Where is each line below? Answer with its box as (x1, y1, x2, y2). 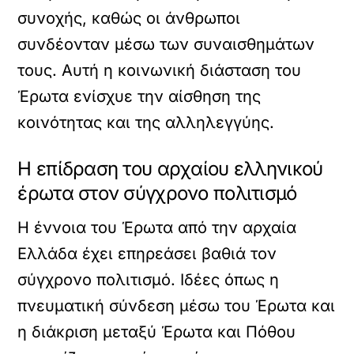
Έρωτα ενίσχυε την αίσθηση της (17, 87, 262, 106)
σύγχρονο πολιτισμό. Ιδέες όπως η (17, 270, 280, 289)
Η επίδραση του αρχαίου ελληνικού (17, 157, 323, 180)
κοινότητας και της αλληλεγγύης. (17, 113, 275, 132)
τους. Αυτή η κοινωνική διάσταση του (17, 61, 302, 80)
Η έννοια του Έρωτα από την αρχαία (17, 218, 297, 237)
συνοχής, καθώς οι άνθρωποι (17, 9, 241, 28)
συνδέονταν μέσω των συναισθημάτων (17, 35, 315, 54)
